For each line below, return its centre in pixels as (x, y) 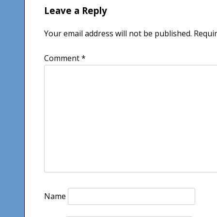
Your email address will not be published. (118, 33)
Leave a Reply (76, 10)
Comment (63, 58)
